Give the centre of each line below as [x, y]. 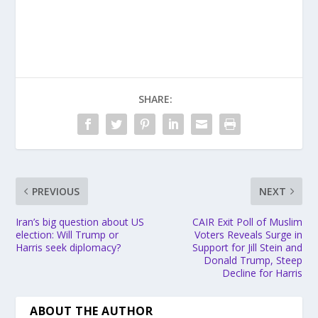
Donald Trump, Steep [253, 261]
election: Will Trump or [67, 235]
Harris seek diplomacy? [68, 248]
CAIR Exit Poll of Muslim [247, 222]
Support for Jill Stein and [247, 248]
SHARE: [155, 99]
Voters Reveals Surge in [248, 235]
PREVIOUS [56, 192]
